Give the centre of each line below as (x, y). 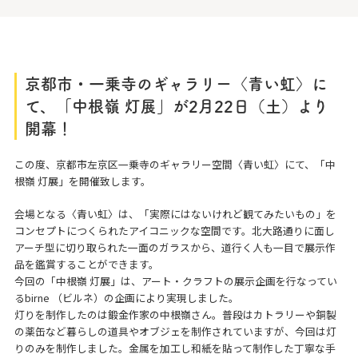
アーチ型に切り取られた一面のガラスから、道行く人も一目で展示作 (175, 247)
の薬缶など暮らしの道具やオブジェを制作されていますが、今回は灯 (175, 331)
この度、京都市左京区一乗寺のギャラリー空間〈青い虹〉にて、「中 (175, 164)
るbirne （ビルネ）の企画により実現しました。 (126, 298)
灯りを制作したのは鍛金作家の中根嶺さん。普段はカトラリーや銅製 (175, 314)
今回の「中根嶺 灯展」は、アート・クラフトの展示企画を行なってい (175, 281)
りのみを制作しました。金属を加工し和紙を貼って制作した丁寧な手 (175, 348)
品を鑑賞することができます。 (86, 264)
